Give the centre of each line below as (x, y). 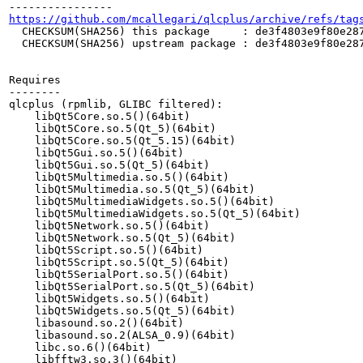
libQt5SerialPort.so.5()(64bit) (119, 274)
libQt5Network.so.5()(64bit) (109, 226)
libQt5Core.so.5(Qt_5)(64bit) (113, 128)
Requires (35, 80)
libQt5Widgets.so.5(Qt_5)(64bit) (122, 311)
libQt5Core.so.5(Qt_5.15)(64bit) (122, 141)
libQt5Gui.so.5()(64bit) (96, 153)
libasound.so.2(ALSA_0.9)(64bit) (122, 335)
